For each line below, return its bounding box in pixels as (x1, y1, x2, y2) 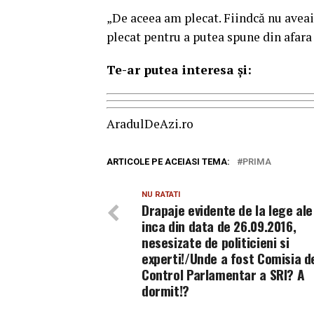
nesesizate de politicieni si (142, 232, 289, 252)
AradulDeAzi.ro (107, 116, 193, 132)
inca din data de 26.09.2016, (142, 216, 296, 236)
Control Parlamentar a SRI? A (142, 264, 305, 285)
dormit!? (142, 280, 189, 301)
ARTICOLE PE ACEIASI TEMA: (107, 156, 230, 167)
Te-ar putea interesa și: (107, 62, 252, 78)
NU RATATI (142, 190, 180, 199)
